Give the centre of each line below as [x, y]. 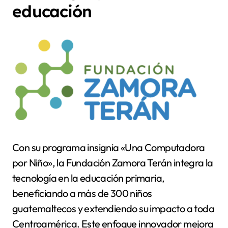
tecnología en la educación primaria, [89, 178]
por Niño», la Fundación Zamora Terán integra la [113, 163]
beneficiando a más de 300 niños [82, 193]
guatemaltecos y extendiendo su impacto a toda [113, 209]
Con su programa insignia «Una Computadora [109, 148]
